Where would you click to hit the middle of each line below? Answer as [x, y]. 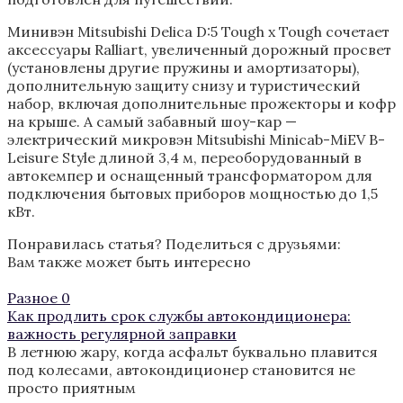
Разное [32, 298]
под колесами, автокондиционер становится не [181, 370]
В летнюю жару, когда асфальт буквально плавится [193, 352]
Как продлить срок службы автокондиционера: [179, 316]
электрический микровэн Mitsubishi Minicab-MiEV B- [196, 140]
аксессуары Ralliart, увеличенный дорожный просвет [199, 50]
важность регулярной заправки [122, 334]
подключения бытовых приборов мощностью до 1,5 [193, 194]
